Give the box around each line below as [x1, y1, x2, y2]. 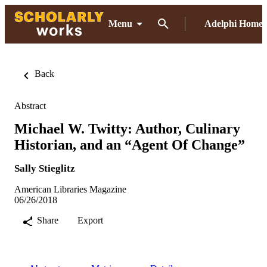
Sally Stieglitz [14, 162, 75, 174]
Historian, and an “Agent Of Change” [14, 136, 245, 153]
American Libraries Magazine [14, 184, 126, 194]
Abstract [14, 101, 46, 111]
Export [77, 215, 103, 225]
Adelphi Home [204, 18, 263, 29]
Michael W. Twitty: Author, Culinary [14, 120, 240, 136]
